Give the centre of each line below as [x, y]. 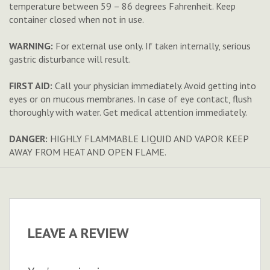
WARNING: [31, 46]
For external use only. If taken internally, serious [152, 46]
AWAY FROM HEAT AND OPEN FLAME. [88, 152]
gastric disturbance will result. [70, 59]
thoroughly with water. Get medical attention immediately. [128, 112]
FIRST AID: [31, 86]
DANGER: [28, 139]
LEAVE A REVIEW [78, 233]
